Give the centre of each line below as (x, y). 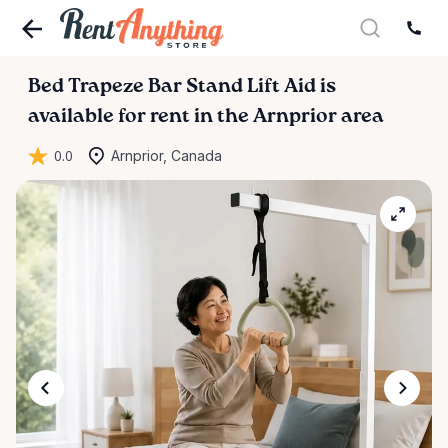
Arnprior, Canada (166, 155)
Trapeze (106, 87)
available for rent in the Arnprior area (206, 117)
